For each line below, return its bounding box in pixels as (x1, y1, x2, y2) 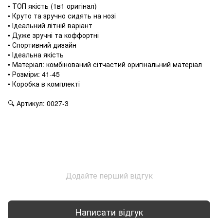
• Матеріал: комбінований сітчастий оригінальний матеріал (8, 59, 202, 69)
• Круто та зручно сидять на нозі (8, 10, 116, 20)
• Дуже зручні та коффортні (8, 30, 99, 40)
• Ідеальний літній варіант (8, 20, 92, 30)
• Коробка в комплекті (8, 78, 80, 89)
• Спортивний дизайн (8, 39, 76, 50)
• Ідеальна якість (8, 49, 64, 59)
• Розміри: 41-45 (8, 69, 60, 79)
